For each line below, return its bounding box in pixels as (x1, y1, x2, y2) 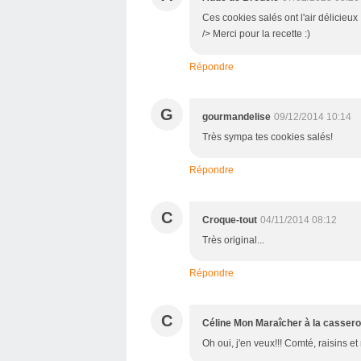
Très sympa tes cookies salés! (202, 131, 333, 143)
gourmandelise (202, 111, 271, 122)
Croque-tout (202, 214, 257, 226)
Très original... (202, 234, 264, 246)
